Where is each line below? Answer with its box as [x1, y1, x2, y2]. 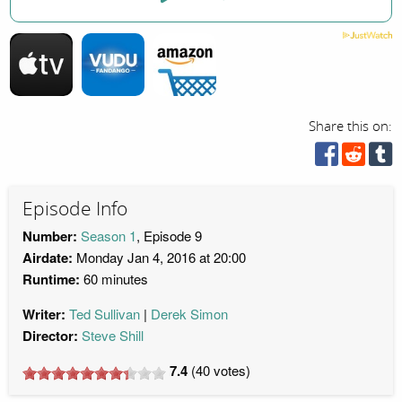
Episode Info [22, 197, 127, 221]
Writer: [22, 304, 66, 325]
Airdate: [22, 248, 73, 268]
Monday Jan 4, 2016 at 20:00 [73, 248, 246, 267]
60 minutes [80, 269, 148, 289]
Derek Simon [151, 304, 228, 324]
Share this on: [309, 118, 393, 135]
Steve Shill [82, 326, 144, 345]
